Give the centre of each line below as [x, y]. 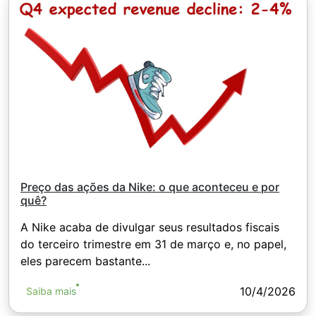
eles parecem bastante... [85, 261]
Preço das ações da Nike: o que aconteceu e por [150, 187]
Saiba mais [51, 291]
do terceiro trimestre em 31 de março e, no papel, [153, 244]
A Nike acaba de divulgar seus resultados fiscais [150, 227]
